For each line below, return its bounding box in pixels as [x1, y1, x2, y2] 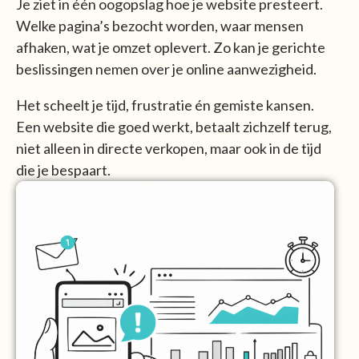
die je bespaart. [16, 160, 111, 179]
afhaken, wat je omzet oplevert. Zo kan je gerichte [16, 38, 325, 56]
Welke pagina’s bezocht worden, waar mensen [16, 16, 304, 34]
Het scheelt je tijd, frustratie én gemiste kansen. [16, 95, 314, 114]
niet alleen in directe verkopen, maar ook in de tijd [16, 139, 321, 157]
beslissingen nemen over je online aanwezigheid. [16, 59, 317, 78]
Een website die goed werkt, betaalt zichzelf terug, [16, 117, 332, 135]
